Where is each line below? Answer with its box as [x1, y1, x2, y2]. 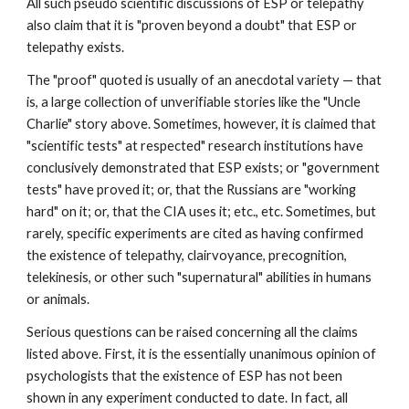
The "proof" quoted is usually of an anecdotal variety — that [26, 72, 383, 88]
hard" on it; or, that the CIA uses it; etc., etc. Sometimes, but [26, 204, 377, 219]
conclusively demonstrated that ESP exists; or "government [26, 160, 381, 175]
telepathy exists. [26, 39, 125, 55]
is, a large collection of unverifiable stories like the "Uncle [26, 94, 362, 110]
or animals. [26, 291, 90, 307]
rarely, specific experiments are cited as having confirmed [26, 225, 364, 241]
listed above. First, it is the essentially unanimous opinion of [26, 346, 377, 362]
